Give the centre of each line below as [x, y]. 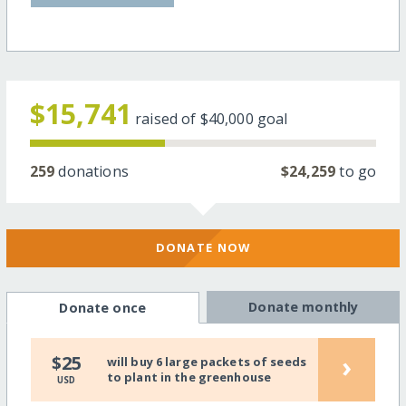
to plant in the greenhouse [189, 377]
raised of [168, 118]
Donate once [102, 307]
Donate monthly [304, 306]
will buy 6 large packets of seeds [207, 362]
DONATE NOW [203, 248]
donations [92, 171]
